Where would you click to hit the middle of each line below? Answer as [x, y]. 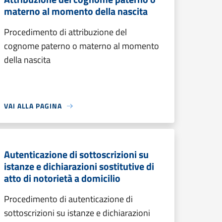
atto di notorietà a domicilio [62, 178]
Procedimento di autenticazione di [68, 199]
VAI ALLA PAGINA [33, 106]
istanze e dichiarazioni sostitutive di [79, 166]
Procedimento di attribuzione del [65, 32]
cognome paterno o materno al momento [82, 46]
